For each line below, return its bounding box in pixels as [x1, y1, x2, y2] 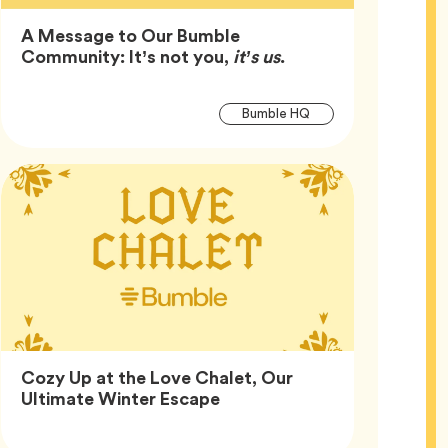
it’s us [232, 42, 280, 70]
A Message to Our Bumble [20, 21, 240, 49]
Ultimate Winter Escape [20, 384, 220, 412]
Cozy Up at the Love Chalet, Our [20, 363, 293, 391]
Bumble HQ [242, 104, 311, 124]
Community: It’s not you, [20, 42, 233, 70]
